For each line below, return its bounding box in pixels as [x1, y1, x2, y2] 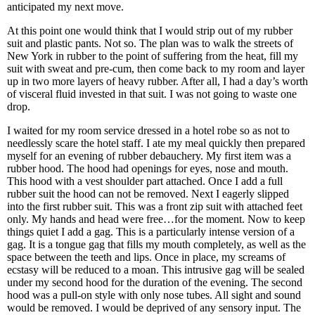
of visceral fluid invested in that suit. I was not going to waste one [7, 88, 297, 100]
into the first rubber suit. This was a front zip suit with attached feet [7, 200, 302, 212]
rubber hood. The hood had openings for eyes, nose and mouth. [7, 162, 288, 174]
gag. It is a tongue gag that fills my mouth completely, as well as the [7, 238, 306, 250]
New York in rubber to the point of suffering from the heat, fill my [7, 50, 298, 62]
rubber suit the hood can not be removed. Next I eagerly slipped [7, 188, 289, 200]
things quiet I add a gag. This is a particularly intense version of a [7, 226, 295, 238]
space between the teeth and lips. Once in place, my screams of [7, 251, 285, 263]
